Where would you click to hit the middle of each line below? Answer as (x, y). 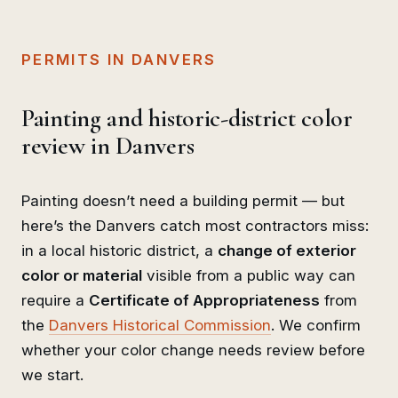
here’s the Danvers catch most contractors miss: (195, 225)
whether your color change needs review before (193, 350)
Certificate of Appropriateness (204, 300)
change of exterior (287, 250)
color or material (82, 275)
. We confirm (316, 325)
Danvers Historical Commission (160, 325)
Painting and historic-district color (187, 118)
